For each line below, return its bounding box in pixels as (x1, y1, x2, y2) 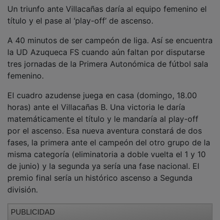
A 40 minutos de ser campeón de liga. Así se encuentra (7, 28, 213, 38)
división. (7, 177, 38, 188)
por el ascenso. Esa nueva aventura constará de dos (7, 118, 202, 129)
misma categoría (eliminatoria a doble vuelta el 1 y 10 (7, 142, 206, 152)
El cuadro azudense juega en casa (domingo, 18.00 (7, 83, 197, 93)
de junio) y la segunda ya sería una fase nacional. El (7, 154, 199, 164)
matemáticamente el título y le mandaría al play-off (7, 107, 198, 117)
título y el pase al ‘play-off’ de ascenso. (7, 8, 153, 19)
